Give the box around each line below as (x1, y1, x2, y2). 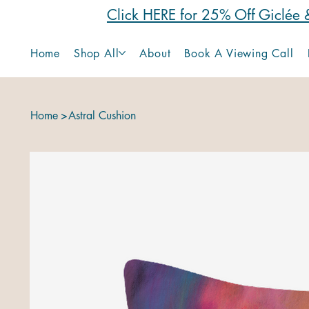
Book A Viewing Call (184, 46, 294, 61)
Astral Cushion (68, 108, 136, 123)
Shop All (73, 46, 119, 61)
